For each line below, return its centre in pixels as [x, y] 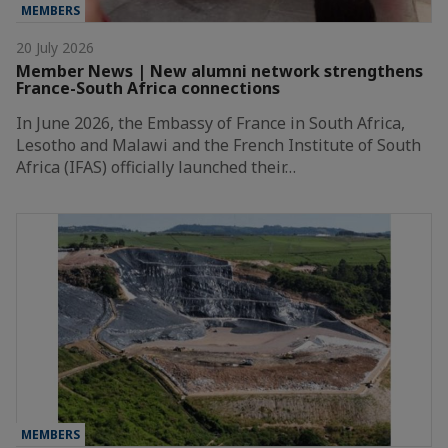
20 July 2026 [55, 47]
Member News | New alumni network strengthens [219, 70]
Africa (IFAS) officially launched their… [156, 166]
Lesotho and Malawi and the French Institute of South [218, 144]
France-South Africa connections [148, 87]
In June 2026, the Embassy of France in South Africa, [210, 122]
